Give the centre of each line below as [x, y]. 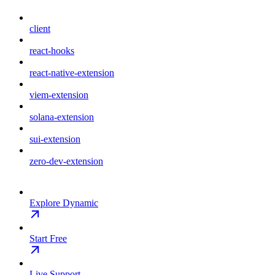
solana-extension [62, 117]
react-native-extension [72, 73]
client [40, 29]
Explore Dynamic [64, 203]
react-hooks [52, 51]
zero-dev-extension [66, 161]
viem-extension [59, 95]
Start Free [48, 239]
